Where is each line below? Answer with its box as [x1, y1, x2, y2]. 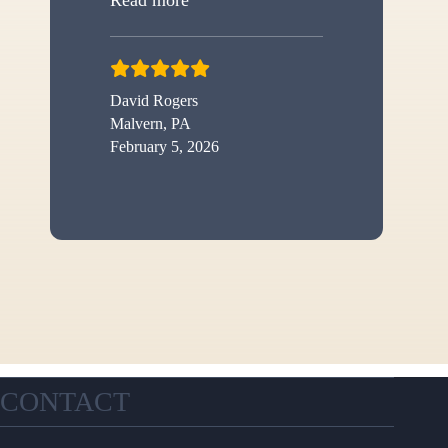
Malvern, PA [110, 114, 191, 132]
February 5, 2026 [110, 137, 219, 155]
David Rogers [110, 91, 198, 109]
